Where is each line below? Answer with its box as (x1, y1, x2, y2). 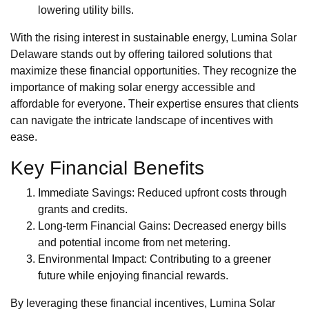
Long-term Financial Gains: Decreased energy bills (38, 220, 286, 232)
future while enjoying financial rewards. (38, 270, 228, 282)
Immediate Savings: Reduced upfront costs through (38, 187, 287, 199)
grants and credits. (38, 203, 128, 216)
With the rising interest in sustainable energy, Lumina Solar (10, 32, 297, 44)
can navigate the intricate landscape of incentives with (10, 114, 273, 127)
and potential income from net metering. (38, 237, 230, 249)
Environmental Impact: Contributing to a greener (38, 253, 271, 266)
